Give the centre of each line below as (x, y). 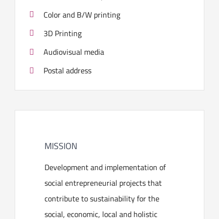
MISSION (61, 146)
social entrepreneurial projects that (103, 183)
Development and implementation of (105, 167)
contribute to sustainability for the (102, 199)
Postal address (68, 71)
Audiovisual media (74, 52)
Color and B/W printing (82, 14)
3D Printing (63, 33)
